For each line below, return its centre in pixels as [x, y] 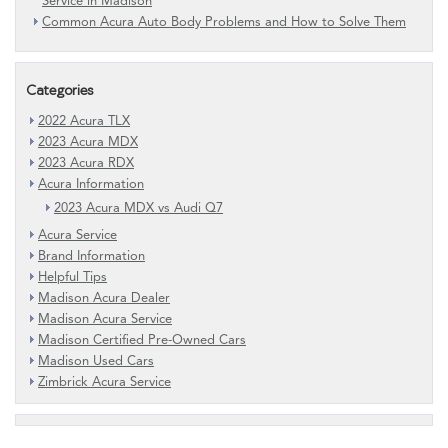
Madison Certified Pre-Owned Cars [142, 339]
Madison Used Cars [96, 360]
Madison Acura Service [105, 318]
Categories [59, 89]
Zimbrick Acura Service [104, 381]
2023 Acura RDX [86, 162]
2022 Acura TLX [84, 120]
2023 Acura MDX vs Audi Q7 [138, 207]
